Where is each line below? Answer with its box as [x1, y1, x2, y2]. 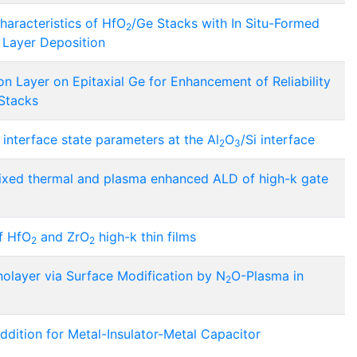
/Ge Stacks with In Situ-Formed [131, 15, 320, 32]
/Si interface [241, 131, 315, 148]
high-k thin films [95, 229, 196, 245]
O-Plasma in [231, 268, 304, 284]
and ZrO [37, 229, 89, 245]
